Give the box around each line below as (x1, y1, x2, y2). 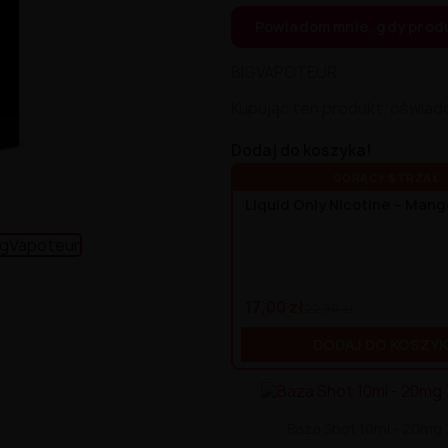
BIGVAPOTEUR (230, 62, 337, 83)
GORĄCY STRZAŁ (332, 170, 440, 185)
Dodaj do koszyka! (230, 140, 372, 161)
